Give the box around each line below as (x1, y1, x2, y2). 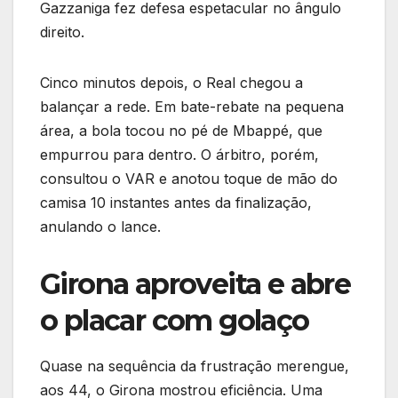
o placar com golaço (40, 303, 309, 338)
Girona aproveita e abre (40, 267, 351, 302)
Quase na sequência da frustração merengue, (40, 357, 349, 376)
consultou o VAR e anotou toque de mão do (40, 170, 338, 188)
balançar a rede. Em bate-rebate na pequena (40, 98, 344, 116)
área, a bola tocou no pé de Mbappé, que (40, 122, 322, 140)
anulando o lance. (40, 218, 161, 236)
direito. (40, 23, 84, 42)
